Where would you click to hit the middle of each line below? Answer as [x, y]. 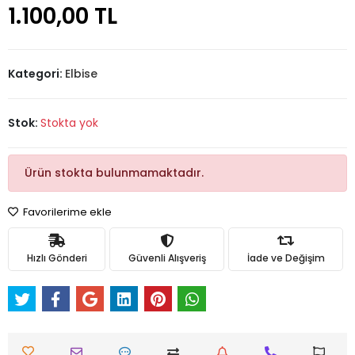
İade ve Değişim [286, 258]
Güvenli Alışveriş [167, 258]
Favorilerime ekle [66, 212]
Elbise [81, 74]
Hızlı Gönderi [57, 258]
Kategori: [36, 74]
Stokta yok [69, 123]
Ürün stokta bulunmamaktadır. [114, 173]
